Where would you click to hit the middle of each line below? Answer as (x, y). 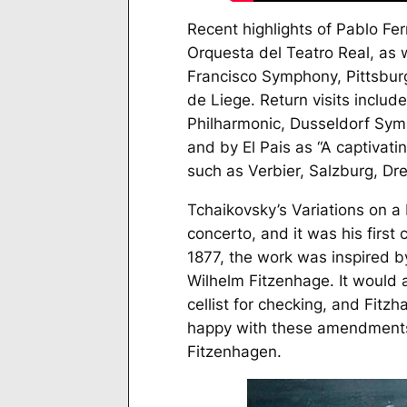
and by (214, 148)
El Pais (266, 148)
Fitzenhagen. (234, 352)
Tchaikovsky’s (239, 210)
